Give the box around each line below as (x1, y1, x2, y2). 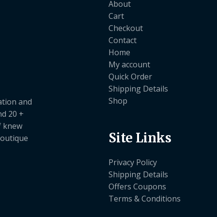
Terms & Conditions (108, 193, 181, 204)
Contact (108, 34, 137, 46)
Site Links (108, 130, 171, 146)
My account (108, 59, 150, 70)
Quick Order (108, 71, 152, 82)
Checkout (108, 22, 143, 33)
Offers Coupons (108, 181, 166, 192)
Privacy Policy (108, 156, 157, 168)
